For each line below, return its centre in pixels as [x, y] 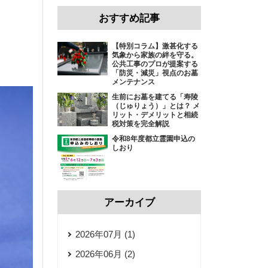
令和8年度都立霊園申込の [154, 139]
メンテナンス [134, 82]
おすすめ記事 [129, 18]
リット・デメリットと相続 [155, 115]
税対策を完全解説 [141, 124]
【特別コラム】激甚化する [155, 46]
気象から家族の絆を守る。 [155, 55]
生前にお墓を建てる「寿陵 [155, 97]
